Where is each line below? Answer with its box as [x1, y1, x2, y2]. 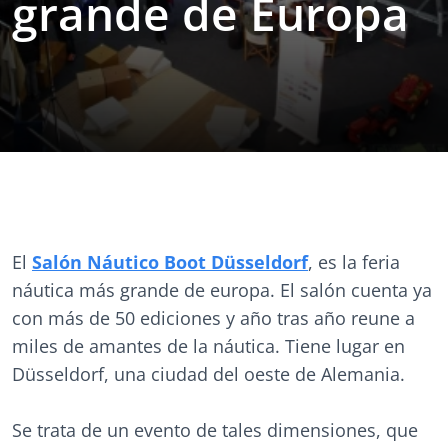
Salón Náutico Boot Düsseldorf [32, 250, 308, 274]
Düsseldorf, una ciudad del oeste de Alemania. [12, 362, 410, 386]
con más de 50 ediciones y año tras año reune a [12, 306, 415, 330]
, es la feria [308, 250, 400, 274]
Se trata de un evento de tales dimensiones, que [12, 418, 418, 442]
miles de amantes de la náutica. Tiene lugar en [12, 334, 405, 358]
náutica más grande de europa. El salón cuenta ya [12, 278, 432, 302]
